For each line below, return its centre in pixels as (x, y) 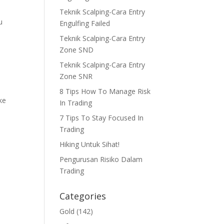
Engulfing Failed (85, 23)
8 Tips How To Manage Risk (105, 91)
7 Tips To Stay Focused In (102, 117)
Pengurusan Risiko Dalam (101, 159)
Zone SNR (76, 76)
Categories (83, 196)
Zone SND (77, 49)
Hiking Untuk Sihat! (90, 144)
